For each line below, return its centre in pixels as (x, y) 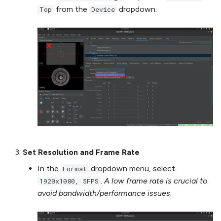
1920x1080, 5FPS (69, 181)
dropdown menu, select (132, 169)
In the (49, 169)
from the (72, 9)
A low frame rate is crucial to (156, 181)
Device (103, 10)
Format (75, 169)
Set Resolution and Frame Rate (81, 152)
